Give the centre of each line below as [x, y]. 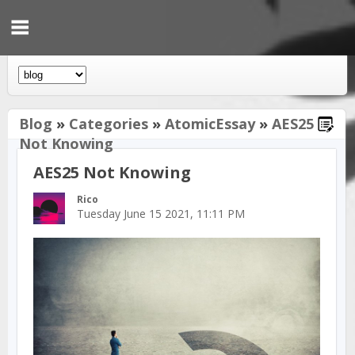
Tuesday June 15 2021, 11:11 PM [161, 214]
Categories [109, 124]
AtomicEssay [210, 124]
